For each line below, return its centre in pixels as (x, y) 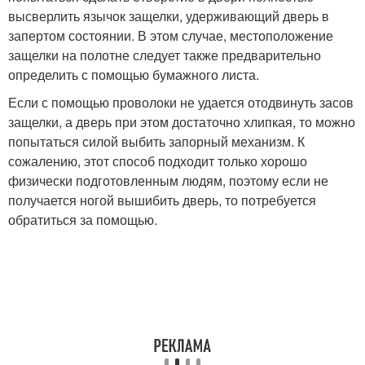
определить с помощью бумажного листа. (134, 75)
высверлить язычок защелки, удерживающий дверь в (169, 16)
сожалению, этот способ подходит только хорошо (158, 161)
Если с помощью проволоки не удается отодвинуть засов (181, 102)
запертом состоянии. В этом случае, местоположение (171, 35)
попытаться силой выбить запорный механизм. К (156, 141)
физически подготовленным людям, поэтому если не (168, 180)
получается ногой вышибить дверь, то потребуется (162, 200)
